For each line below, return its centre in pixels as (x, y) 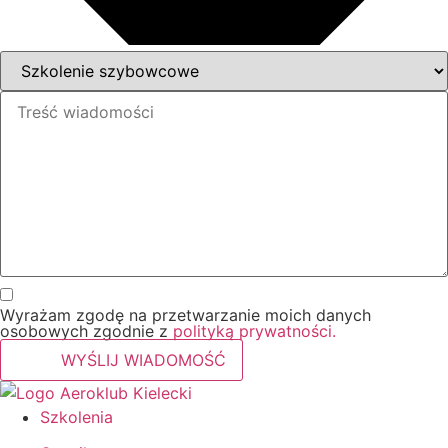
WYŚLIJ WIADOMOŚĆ (143, 359)
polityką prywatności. (254, 330)
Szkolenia (76, 416)
